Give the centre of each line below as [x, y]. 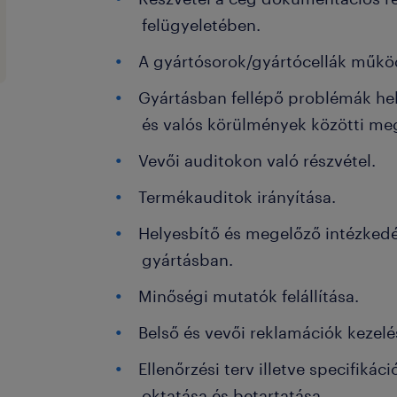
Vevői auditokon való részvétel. [257, 160]
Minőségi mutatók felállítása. [251, 296]
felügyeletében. [204, 25]
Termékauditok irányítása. [237, 197]
